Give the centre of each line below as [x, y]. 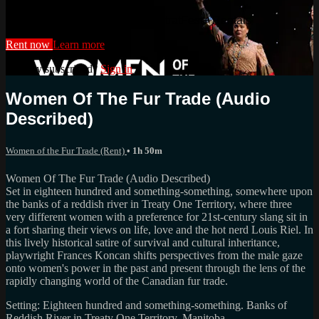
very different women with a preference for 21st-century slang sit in [157, 216]
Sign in [116, 68]
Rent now [29, 44]
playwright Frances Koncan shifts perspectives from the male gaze [154, 255]
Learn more [79, 44]
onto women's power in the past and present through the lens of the [156, 268]
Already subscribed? [53, 68]
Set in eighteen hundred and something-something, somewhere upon [159, 191]
